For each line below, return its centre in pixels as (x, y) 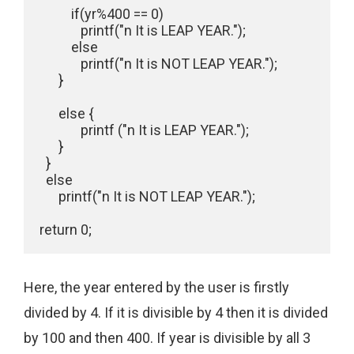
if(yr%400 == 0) (102, 14)
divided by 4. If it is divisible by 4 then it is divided (176, 313)
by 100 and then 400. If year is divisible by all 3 (167, 338)
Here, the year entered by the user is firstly (156, 288)
